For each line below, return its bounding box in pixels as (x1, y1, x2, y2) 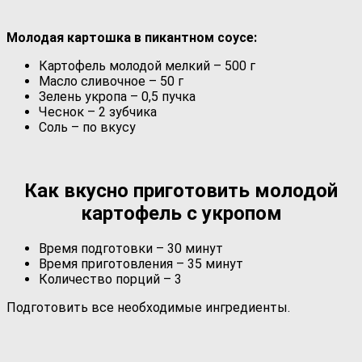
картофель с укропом (80, 201, 282, 225)
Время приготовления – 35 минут (39, 255, 243, 271)
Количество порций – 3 (39, 271, 182, 287)
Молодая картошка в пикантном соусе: (6, 29, 257, 45)
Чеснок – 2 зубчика (39, 103, 157, 120)
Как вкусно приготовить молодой (24, 179, 338, 202)
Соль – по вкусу (39, 119, 136, 135)
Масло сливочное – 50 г (39, 73, 183, 89)
